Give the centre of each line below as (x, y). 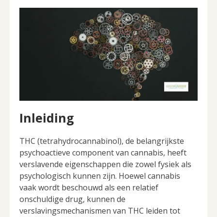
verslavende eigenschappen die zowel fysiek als (105, 164)
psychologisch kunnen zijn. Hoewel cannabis (100, 176)
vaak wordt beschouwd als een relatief (89, 188)
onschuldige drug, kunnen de (72, 199)
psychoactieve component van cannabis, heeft (103, 153)
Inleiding (47, 118)
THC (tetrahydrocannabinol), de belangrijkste (102, 141)
